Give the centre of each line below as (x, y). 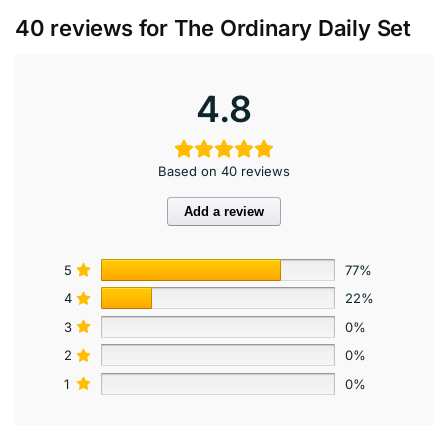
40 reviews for (94, 28)
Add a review (224, 212)
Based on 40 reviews (224, 171)
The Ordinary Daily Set (292, 28)
